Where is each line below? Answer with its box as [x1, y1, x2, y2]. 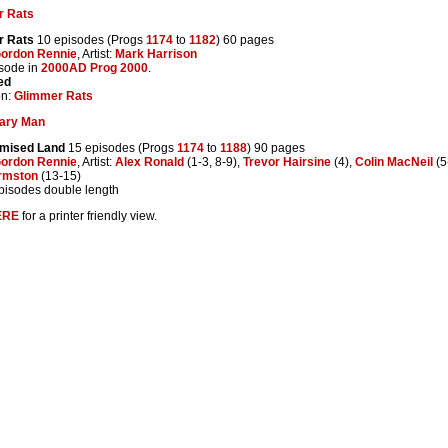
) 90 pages [247, 140, 305, 155]
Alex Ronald [115, 154, 184, 169]
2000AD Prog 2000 [41, 60, 148, 75]
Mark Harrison [115, 46, 197, 61]
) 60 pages [216, 32, 274, 47]
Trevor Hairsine [243, 154, 331, 169]
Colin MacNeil [355, 154, 433, 169]
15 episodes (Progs [65, 140, 177, 155]
